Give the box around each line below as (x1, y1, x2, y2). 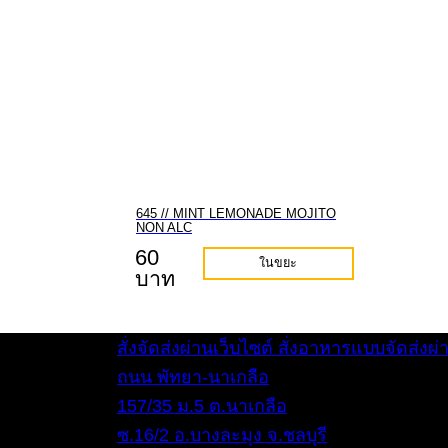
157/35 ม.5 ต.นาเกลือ (117, 396, 287, 416)
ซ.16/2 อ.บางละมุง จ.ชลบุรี (117, 425, 327, 445)
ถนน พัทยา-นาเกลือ (117, 367, 269, 387)
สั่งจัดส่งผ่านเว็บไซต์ (117, 338, 273, 358)
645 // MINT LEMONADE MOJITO (136, 206, 336, 221)
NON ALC (136, 220, 192, 235)
